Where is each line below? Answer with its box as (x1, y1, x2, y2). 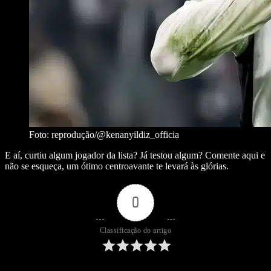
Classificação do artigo (99, 226, 172, 235)
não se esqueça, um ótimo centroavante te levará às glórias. (5, 161, 229, 172)
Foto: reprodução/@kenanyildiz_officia (29, 129, 179, 140)
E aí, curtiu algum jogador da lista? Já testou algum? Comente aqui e (5, 150, 265, 161)
